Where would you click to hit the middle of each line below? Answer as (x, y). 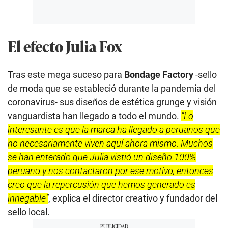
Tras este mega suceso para (66, 75)
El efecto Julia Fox (65, 46)
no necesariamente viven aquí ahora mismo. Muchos (110, 144)
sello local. (29, 212)
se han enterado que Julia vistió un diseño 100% (102, 157)
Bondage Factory (159, 75)
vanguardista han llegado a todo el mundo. (94, 116)
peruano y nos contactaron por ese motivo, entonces (110, 171)
